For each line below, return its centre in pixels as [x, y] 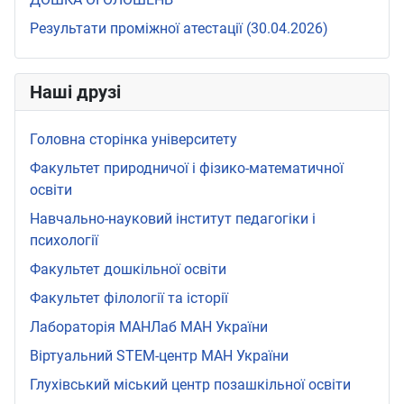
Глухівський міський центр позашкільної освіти [190, 385]
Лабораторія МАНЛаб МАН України [149, 327]
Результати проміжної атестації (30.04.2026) [179, 29]
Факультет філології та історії [129, 298]
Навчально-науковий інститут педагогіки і [173, 219]
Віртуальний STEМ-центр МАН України [159, 356]
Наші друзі [75, 92]
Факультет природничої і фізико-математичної [187, 169]
